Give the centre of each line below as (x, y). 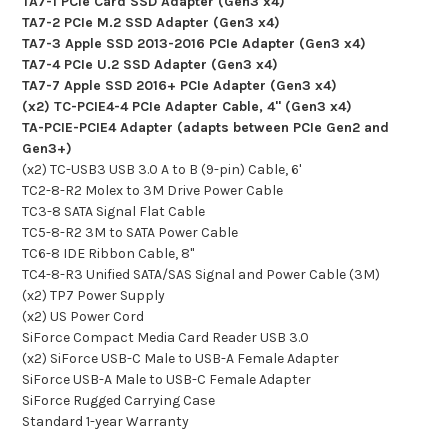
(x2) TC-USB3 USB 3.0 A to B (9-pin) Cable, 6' (161, 169)
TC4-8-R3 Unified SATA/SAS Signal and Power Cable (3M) (200, 274)
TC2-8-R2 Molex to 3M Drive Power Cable (152, 190)
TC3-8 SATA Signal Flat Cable (113, 211)
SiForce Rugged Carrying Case (118, 400)
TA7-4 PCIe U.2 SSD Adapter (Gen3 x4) (149, 64)
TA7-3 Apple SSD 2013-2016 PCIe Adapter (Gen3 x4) (193, 43)
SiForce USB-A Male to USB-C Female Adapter (166, 379)
